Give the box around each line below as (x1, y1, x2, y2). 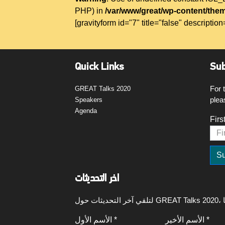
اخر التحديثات (75, 174, 120, 184)
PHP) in (75, 7, 105, 15)
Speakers (75, 96, 103, 103)
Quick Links (75, 62, 125, 72)
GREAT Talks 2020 (75, 85, 131, 92)
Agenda (75, 107, 97, 115)
